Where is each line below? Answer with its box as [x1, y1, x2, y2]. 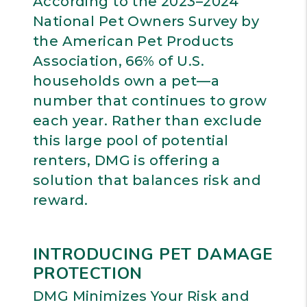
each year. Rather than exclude [32, 112, 262, 129]
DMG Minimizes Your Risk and [32, 288, 250, 304]
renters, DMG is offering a [32, 152, 221, 169]
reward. [32, 192, 88, 208]
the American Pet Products [32, 33, 234, 49]
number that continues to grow [32, 93, 267, 109]
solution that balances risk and [32, 172, 262, 188]
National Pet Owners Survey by [32, 13, 260, 29]
